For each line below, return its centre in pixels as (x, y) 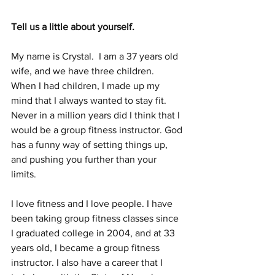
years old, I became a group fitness (87, 247)
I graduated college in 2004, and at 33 (94, 233)
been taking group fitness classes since (96, 218)
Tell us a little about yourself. (73, 26)
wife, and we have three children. (85, 71)
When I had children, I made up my (87, 85)
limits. (25, 174)
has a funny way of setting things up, (91, 144)
